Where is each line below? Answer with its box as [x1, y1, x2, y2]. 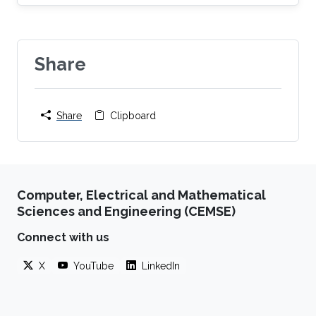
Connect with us [17, 230, 109, 244]
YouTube [73, 260, 114, 272]
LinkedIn [142, 260, 180, 272]
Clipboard [110, 109, 156, 121]
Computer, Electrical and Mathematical [17, 187, 266, 202]
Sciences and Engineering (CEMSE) [17, 203, 236, 219]
